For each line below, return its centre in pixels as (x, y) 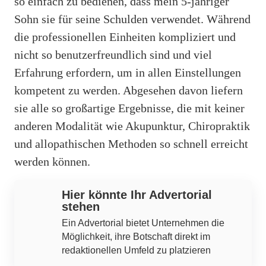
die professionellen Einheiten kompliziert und (125, 37)
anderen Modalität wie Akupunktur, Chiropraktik (132, 126)
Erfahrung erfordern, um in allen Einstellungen (128, 72)
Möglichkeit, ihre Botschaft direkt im (136, 236)
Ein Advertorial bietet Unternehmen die (143, 223)
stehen (81, 206)
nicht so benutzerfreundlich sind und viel (113, 54)
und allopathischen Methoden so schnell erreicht (131, 143)
